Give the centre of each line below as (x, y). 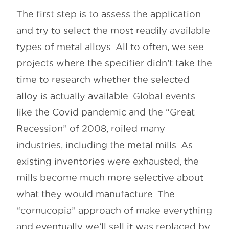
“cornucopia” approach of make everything (114, 210)
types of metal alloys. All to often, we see (110, 47)
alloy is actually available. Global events (106, 96)
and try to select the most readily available (113, 30)
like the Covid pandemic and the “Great (106, 112)
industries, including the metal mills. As (105, 145)
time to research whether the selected (103, 79)
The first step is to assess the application (109, 14)
